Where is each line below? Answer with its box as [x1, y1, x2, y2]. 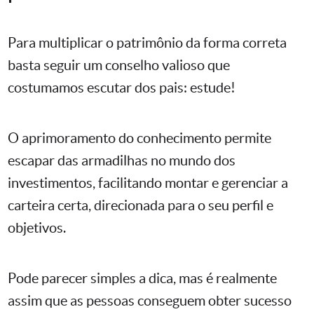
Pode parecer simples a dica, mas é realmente [8, 271, 277, 287]
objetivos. [8, 220, 66, 236]
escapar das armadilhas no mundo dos [8, 153, 235, 169]
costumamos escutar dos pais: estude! [8, 80, 235, 96]
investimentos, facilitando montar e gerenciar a [8, 175, 288, 191]
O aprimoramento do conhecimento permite [8, 130, 271, 146]
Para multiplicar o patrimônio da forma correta [8, 35, 287, 51]
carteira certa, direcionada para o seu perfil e [8, 198, 273, 214]
